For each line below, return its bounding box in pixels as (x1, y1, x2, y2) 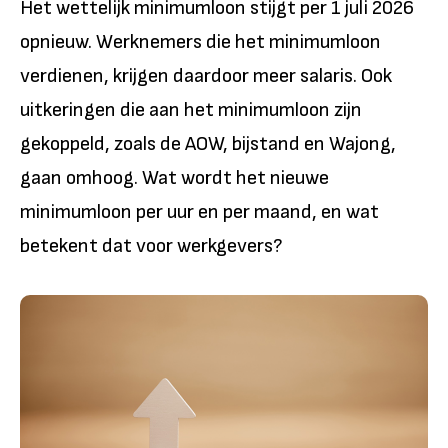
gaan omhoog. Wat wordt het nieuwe (20, 166, 329, 190)
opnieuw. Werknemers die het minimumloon (20, 30, 381, 54)
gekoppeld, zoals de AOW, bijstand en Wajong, (20, 132, 396, 156)
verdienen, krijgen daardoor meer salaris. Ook (20, 64, 392, 88)
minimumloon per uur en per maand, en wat (20, 200, 379, 224)
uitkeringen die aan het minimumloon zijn (20, 98, 362, 122)
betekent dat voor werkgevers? (20, 234, 283, 258)
